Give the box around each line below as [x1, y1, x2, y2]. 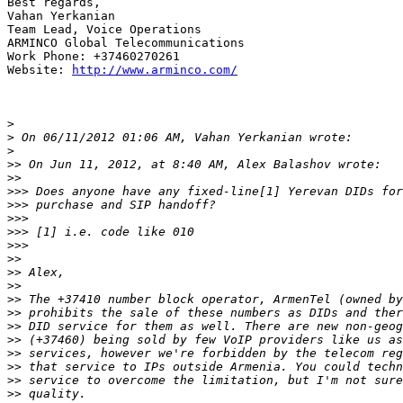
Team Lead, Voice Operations [7, 22, 201, 37]
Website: [7, 63, 72, 77]
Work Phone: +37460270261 [7, 49, 180, 64]
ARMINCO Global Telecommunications [7, 36, 245, 50]
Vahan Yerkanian [7, 9, 115, 23]
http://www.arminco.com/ [72, 63, 237, 77]
